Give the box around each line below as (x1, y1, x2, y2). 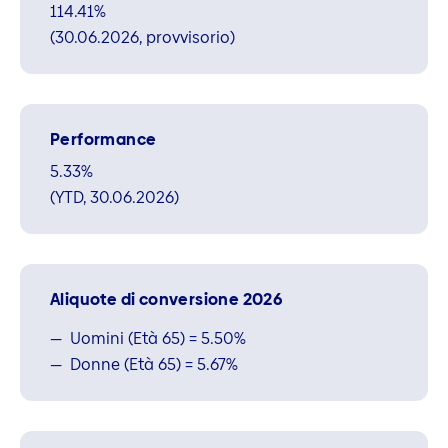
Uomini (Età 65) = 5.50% (70, 326, 246, 350)
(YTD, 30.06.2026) (50, 185, 179, 209)
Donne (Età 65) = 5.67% (70, 352, 238, 376)
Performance (50, 127, 157, 151)
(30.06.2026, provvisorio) (50, 25, 235, 49)
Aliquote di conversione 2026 (50, 287, 283, 311)
